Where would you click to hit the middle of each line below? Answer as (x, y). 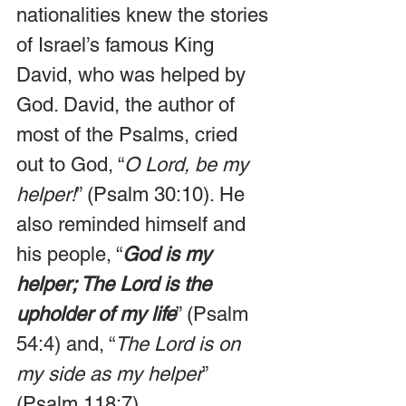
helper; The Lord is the (116, 284)
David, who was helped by (134, 75)
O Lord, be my (189, 164)
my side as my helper (109, 374)
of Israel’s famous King (118, 45)
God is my (169, 254)
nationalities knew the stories (145, 15)
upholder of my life (96, 314)
